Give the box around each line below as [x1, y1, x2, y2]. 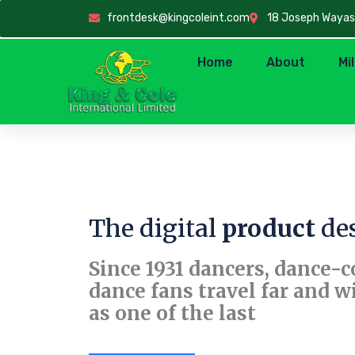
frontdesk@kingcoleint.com [106, 11, 250, 25]
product [222, 212, 315, 243]
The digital [89, 212, 222, 243]
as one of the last [89, 300, 256, 326]
